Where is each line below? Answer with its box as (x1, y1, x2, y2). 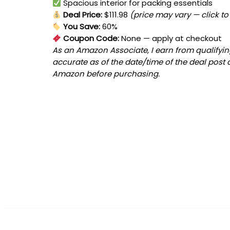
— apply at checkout (141, 33, 222, 44)
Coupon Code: (61, 33, 120, 44)
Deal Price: (61, 9, 103, 21)
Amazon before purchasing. (52, 68, 160, 80)
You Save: (61, 21, 101, 32)
